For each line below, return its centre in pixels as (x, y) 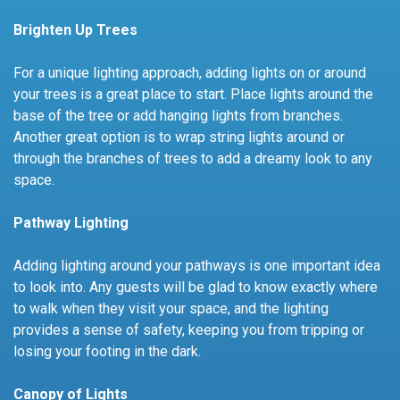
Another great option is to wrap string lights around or (179, 137)
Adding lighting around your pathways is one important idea (197, 265)
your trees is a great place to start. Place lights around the (193, 94)
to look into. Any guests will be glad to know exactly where (196, 287)
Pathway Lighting (71, 222)
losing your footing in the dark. (107, 351)
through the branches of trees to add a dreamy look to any (193, 158)
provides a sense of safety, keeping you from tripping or (189, 329)
